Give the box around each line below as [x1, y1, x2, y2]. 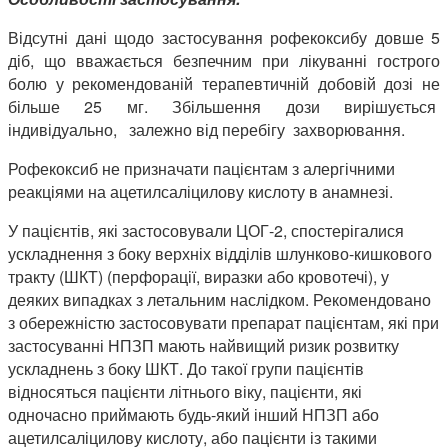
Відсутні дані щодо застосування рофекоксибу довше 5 [8, 26, 440, 50]
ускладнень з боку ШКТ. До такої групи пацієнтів [8, 357, 364, 381]
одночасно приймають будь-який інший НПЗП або [8, 403, 379, 427]
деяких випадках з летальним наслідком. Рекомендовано [8, 288, 431, 312]
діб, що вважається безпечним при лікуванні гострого [8, 49, 440, 73]
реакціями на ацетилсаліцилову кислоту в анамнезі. [8, 180, 393, 204]
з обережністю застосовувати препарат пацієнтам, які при [8, 311, 439, 335]
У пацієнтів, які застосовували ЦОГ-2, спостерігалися [8, 219, 404, 243]
